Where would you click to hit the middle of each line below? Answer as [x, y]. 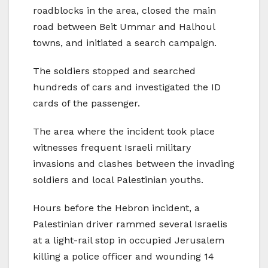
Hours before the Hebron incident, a [116, 208]
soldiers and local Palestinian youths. [118, 179]
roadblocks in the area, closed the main [124, 10]
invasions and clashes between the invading [134, 163]
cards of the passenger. [86, 103]
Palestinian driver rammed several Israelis [130, 224]
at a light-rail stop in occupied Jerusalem [129, 240]
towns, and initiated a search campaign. [125, 42]
